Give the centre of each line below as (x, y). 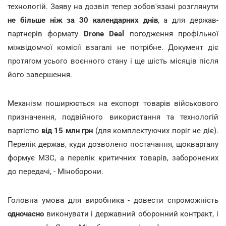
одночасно (26, 214)
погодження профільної (172, 34)
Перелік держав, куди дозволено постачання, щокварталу (113, 144)
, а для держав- (188, 20)
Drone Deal (104, 34)
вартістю (24, 130)
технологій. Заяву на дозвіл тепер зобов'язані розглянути (113, 6)
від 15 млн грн (67, 130)
